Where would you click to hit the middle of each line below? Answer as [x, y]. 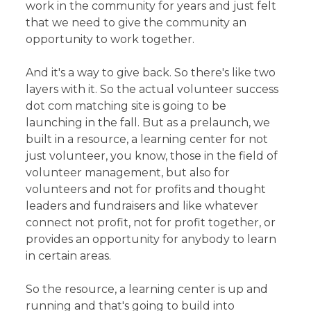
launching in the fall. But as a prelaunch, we [148, 122]
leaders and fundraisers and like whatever [142, 205]
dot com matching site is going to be [126, 106]
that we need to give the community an [136, 22]
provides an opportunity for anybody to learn [151, 239]
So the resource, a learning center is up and [147, 289]
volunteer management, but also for [128, 172]
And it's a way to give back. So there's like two [151, 72]
